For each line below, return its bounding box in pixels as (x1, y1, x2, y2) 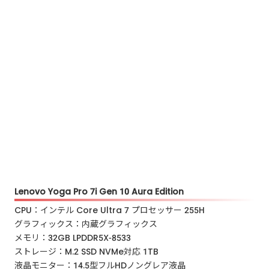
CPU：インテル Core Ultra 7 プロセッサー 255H (14, 204, 214, 216)
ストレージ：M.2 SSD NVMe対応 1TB (14, 245, 159, 258)
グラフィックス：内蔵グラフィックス (14, 217, 166, 230)
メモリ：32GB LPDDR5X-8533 (14, 231, 140, 244)
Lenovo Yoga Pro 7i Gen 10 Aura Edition (14, 186, 184, 198)
